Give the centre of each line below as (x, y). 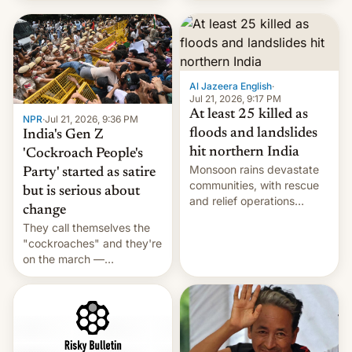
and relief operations (242, 201)
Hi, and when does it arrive (91, 14)
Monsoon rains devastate (254, 170)
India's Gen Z (63, 136)
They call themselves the (86, 228)
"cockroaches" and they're (92, 244)
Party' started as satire (89, 173)
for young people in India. (88, 322)
